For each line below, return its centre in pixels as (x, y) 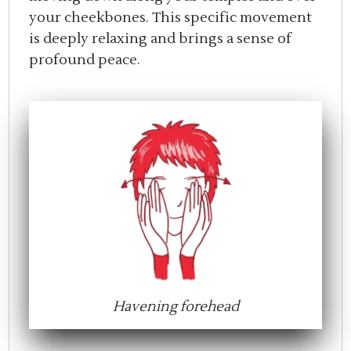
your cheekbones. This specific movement (171, 17)
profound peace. (85, 60)
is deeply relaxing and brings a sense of (161, 38)
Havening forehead (175, 307)
